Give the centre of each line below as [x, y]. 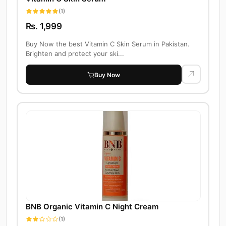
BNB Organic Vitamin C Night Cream [92, 207]
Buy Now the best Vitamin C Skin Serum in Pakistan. [107, 44]
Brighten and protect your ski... [75, 54]
